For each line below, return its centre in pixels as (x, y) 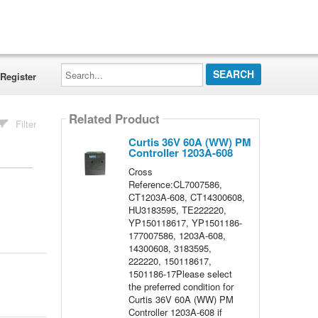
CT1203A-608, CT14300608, (186, 197)
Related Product (114, 119)
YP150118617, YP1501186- (185, 223)
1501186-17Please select (180, 274)
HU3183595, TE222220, (177, 210)
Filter (26, 124)
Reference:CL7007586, (175, 184)
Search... (79, 67)
